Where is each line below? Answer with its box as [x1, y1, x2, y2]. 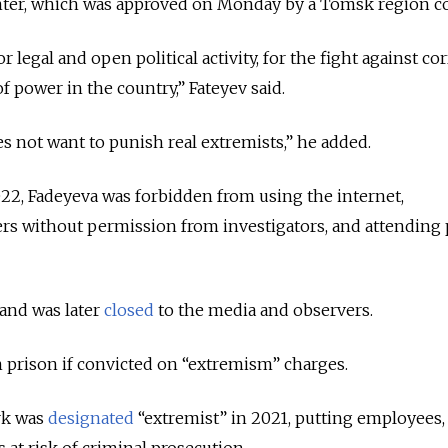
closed [104, 299, 154, 320]
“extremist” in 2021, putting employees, [134, 407, 445, 428]
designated [48, 407, 134, 428]
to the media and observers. [154, 299, 377, 320]
